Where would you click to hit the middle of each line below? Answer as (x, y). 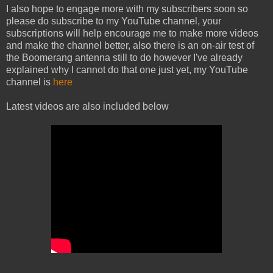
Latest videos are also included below (87, 107)
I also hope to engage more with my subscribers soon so (127, 9)
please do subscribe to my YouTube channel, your (114, 21)
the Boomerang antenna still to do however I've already (124, 58)
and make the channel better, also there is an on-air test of (130, 46)
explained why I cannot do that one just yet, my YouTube (127, 70)
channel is (30, 82)
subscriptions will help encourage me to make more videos (132, 34)
